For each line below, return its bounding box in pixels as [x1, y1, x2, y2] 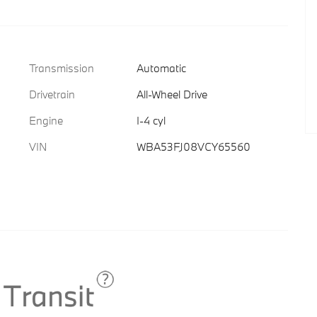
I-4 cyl [136, 113, 166, 127]
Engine [29, 113, 63, 127]
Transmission [29, 61, 94, 75]
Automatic [136, 61, 186, 75]
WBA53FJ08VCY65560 [136, 139, 250, 154]
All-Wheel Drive [136, 87, 208, 101]
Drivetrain [29, 87, 75, 101]
